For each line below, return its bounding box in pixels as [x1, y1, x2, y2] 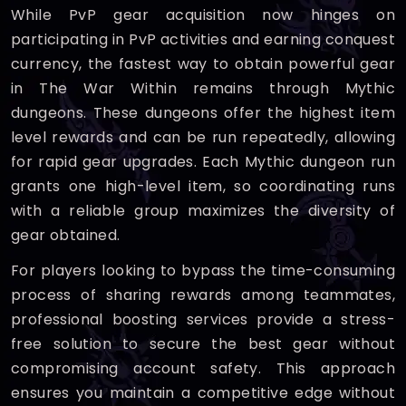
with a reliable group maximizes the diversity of [11, 200, 395, 221]
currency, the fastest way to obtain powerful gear [11, 53, 395, 74]
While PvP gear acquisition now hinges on [11, 5, 395, 25]
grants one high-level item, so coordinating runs [11, 176, 395, 197]
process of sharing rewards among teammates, [11, 285, 395, 305]
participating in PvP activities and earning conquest [11, 29, 395, 50]
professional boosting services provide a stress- [11, 309, 395, 330]
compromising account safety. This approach [11, 358, 395, 379]
